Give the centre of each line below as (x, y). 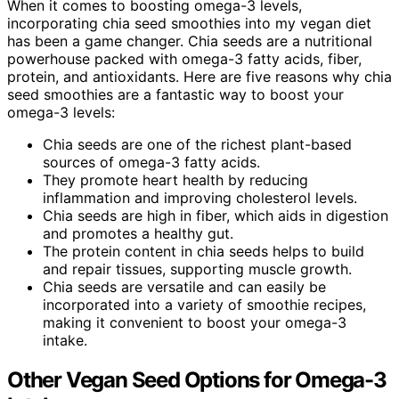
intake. (65, 341)
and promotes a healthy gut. (138, 234)
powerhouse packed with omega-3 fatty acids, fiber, (184, 59)
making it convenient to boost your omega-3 (195, 323)
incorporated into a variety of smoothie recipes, (204, 305)
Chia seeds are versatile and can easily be (184, 287)
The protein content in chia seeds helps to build (204, 252)
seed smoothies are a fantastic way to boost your (175, 95)
